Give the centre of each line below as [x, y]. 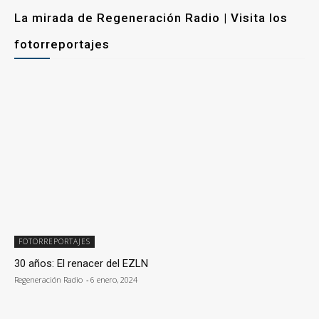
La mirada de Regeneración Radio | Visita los [151, 18]
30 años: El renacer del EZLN [81, 263]
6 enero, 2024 [114, 279]
